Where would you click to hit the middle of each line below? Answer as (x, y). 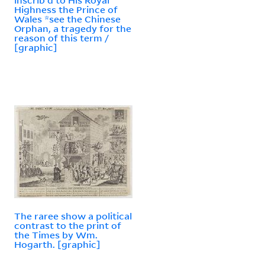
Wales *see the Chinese (67, 19)
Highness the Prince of (66, 9)
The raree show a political (73, 216)
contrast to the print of (68, 225)
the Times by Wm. (56, 235)
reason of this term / (62, 38)
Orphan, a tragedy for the (73, 28)
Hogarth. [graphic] (57, 244)
